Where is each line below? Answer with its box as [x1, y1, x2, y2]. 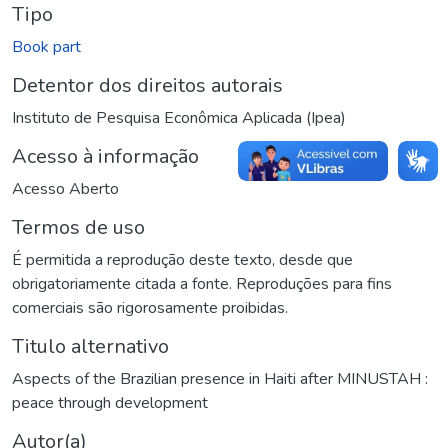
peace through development [12, 391, 208, 414]
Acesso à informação [12, 142, 199, 170]
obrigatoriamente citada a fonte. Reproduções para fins [12, 272, 392, 295]
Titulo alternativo [12, 332, 169, 360]
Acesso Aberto [12, 177, 119, 200]
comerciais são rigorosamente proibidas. [12, 296, 288, 319]
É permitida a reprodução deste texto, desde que [12, 248, 353, 271]
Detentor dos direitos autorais [12, 71, 283, 99]
